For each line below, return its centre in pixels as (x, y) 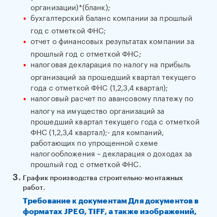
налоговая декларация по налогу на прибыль (110, 63)
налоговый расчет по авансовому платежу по (112, 97)
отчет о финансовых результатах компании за (112, 40)
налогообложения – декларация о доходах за (111, 153)
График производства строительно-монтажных (103, 178)
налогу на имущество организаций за (97, 110)
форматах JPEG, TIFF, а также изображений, (110, 212)
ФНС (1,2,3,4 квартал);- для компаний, (97, 131)
